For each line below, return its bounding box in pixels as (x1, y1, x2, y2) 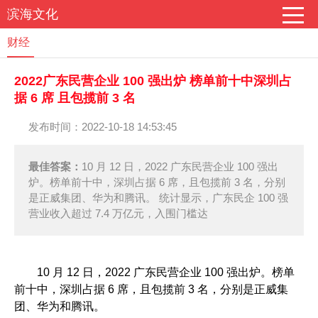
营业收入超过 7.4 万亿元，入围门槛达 (28, 207, 208, 219)
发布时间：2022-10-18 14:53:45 (28, 121, 177, 133)
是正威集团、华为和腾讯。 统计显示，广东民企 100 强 (28, 192, 288, 204)
